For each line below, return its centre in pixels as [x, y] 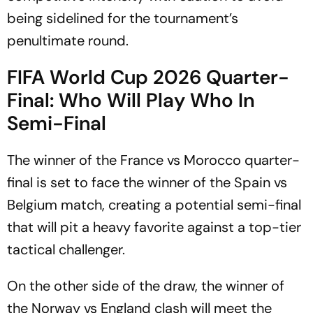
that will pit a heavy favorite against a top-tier [154, 227]
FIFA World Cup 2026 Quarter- [148, 77]
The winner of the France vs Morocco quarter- [153, 160]
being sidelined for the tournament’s [123, 18]
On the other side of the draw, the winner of [146, 285]
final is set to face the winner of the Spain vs [147, 182]
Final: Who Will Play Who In [131, 100]
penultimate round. [68, 40]
